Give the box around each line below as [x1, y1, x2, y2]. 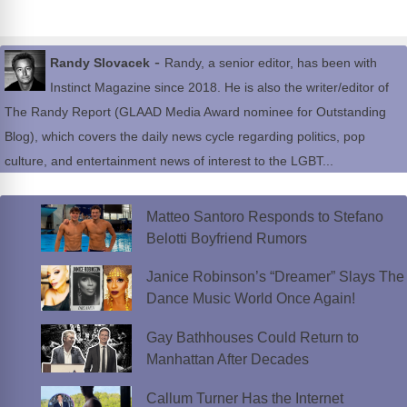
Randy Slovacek [50, 55, 150, 71]
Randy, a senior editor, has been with [164, 55, 377, 71]
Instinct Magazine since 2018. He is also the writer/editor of [50, 80, 389, 95]
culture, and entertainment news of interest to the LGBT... [5, 154, 333, 169]
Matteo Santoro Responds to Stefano [145, 209, 383, 225]
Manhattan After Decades [145, 351, 309, 367]
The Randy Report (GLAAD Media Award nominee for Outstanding [5, 104, 386, 120]
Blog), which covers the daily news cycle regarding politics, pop [5, 129, 365, 144]
